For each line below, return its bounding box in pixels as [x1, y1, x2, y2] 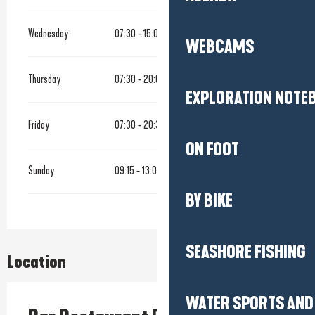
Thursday [28, 72, 61, 86]
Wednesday [28, 26, 69, 40]
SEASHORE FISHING [186, 242, 306, 263]
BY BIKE [186, 191, 233, 212]
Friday [28, 117, 50, 131]
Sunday [28, 163, 55, 177]
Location [7, 251, 66, 273]
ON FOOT [186, 139, 239, 160]
